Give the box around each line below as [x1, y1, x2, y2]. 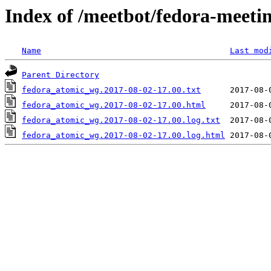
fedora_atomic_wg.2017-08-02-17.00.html [22, 100, 206, 110]
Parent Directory [22, 70, 99, 80]
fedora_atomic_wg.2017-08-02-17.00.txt [22, 85, 201, 95]
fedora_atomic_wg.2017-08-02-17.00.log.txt [22, 116, 220, 125]
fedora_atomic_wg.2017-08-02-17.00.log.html [22, 131, 225, 140]
